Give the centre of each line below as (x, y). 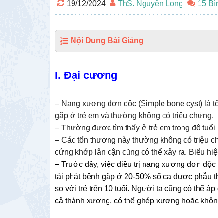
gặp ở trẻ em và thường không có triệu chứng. (134, 116)
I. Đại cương (86, 75)
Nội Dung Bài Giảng (107, 41)
